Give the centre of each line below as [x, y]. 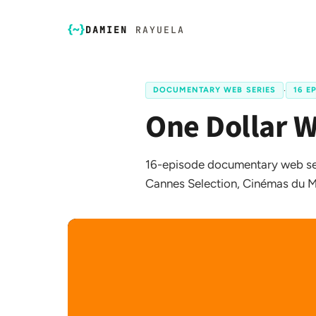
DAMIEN [107, 30]
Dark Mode [67, 297]
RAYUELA [160, 30]
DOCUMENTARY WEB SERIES [215, 90]
